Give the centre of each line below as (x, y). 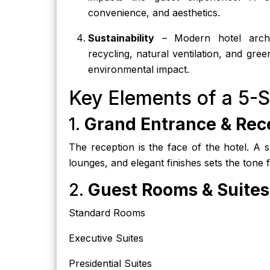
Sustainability (121, 38)
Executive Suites (106, 238)
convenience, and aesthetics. (154, 13)
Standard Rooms (107, 213)
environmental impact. (139, 69)
